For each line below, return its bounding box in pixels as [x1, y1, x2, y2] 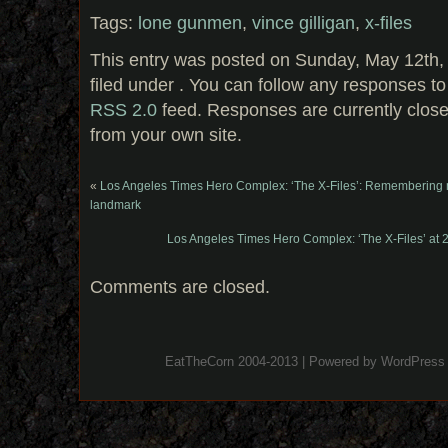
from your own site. [90, 123, 242, 145]
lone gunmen [138, 12, 242, 34]
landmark [90, 197, 141, 212]
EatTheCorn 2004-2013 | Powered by [165, 354, 381, 370]
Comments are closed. [90, 275, 270, 297]
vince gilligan [252, 12, 355, 34]
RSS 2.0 [90, 98, 157, 120]
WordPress [381, 354, 445, 370]
